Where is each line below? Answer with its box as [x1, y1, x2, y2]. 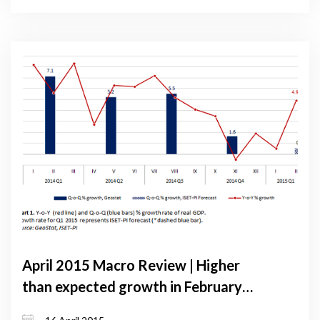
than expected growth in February [22, 277, 242, 295]
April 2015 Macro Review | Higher [22, 256, 240, 274]
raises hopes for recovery [22, 299, 186, 316]
